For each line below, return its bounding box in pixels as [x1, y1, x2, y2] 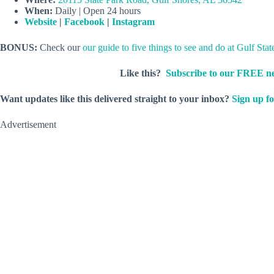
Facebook [64, 16, 105, 27]
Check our [40, 42, 83, 53]
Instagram [112, 16, 155, 27]
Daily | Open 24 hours [53, 5, 141, 16]
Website [24, 16, 57, 27]
